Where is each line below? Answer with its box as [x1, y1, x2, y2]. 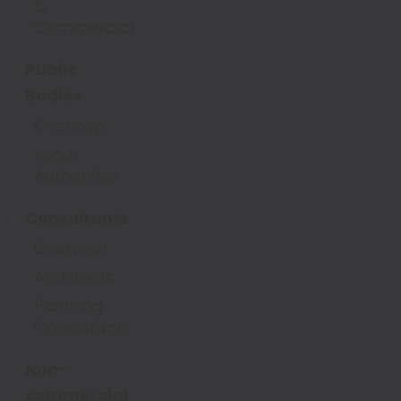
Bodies [25, 84, 82, 107]
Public [25, 58, 77, 81]
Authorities [34, 165, 117, 187]
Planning [34, 294, 103, 317]
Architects [34, 266, 114, 288]
